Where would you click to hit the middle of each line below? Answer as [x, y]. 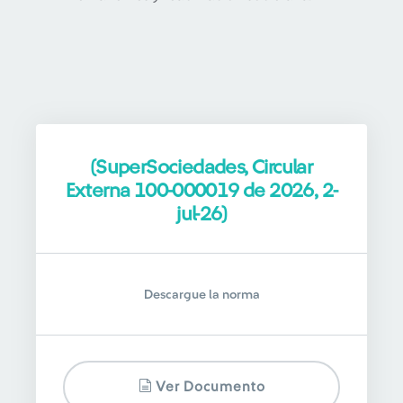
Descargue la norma [201, 295]
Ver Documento [208, 387]
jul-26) [201, 214]
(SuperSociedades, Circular [201, 167]
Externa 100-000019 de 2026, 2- [201, 191]
